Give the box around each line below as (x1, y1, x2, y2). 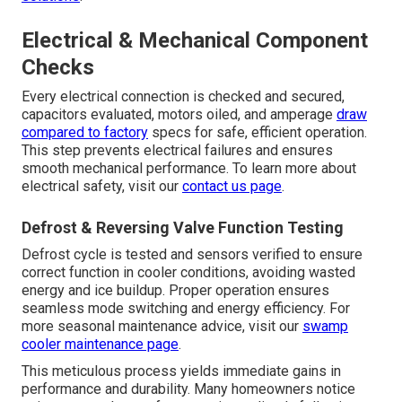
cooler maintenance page (22, 336, 179, 354)
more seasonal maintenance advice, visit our (22, 318, 302, 336)
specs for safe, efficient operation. (148, 124, 367, 142)
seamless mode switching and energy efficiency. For (22, 300, 350, 318)
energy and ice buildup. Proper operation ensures (22, 282, 329, 300)
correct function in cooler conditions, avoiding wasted (22, 264, 355, 282)
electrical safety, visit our (22, 178, 182, 196)
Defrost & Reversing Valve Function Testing (22, 218, 344, 238)
